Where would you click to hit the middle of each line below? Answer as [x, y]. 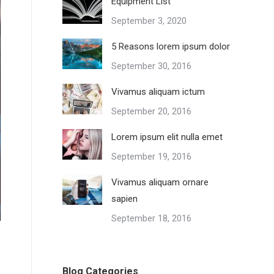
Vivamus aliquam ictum [158, 92]
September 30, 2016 [151, 66]
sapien [124, 199]
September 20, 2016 [151, 111]
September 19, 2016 [151, 157]
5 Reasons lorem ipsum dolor [171, 46]
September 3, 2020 [149, 21]
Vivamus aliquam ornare [160, 182]
